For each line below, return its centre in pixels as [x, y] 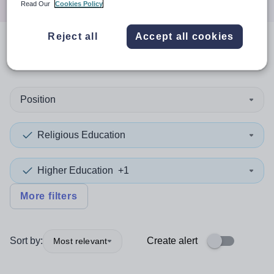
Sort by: [26, 241]
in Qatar [178, 54]
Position [38, 99]
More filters [49, 196]
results [114, 54]
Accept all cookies [184, 36]
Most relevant [80, 241]
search [53, 54]
